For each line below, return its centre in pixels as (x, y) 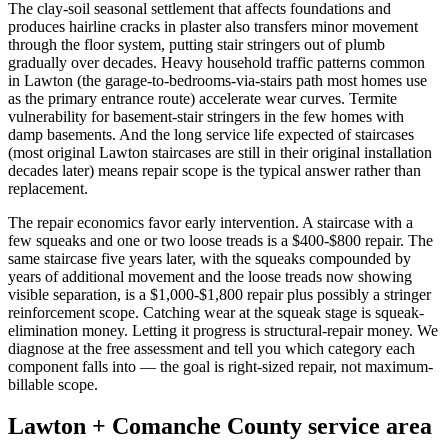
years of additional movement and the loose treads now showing (210, 276)
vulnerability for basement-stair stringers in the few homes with (206, 116)
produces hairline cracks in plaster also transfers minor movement (213, 26)
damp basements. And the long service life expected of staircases (211, 134)
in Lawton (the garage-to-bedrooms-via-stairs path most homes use (217, 80)
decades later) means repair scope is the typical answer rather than (214, 170)
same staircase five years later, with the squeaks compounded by (209, 258)
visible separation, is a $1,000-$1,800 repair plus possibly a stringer (219, 294)
